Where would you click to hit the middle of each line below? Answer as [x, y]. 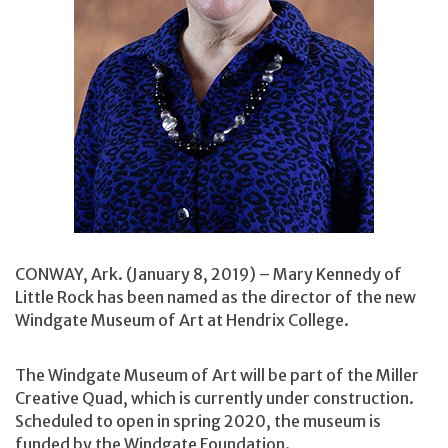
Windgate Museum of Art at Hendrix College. [183, 319]
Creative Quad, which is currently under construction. [214, 398]
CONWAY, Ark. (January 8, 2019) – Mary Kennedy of [208, 273]
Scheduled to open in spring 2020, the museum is [198, 421]
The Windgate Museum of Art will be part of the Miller [217, 375]
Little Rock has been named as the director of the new [215, 296]
